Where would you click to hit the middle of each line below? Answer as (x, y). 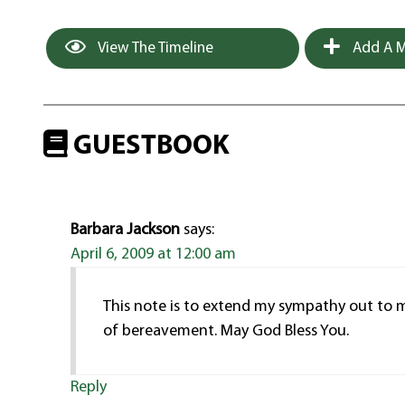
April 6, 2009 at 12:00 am (154, 255)
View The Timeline (155, 48)
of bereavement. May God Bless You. (226, 332)
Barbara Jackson (126, 231)
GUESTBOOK (149, 146)
